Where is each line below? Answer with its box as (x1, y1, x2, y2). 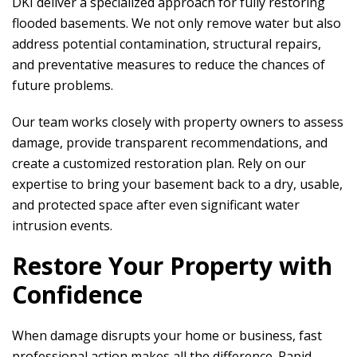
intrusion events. (12, 217, 112, 234)
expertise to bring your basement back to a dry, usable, (12, 175, 343, 193)
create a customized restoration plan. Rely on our (12, 155, 306, 172)
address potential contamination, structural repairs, (12, 35, 321, 53)
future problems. (12, 76, 113, 94)
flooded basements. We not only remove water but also (12, 14, 341, 32)
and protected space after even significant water (12, 196, 300, 214)
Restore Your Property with (12, 249, 332, 282)
